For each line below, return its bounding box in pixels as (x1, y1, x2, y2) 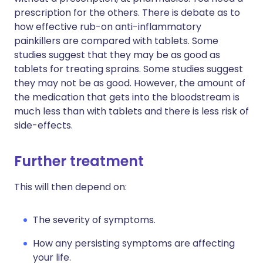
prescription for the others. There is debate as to (14, 6, 240, 19)
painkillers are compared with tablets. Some (14, 34, 218, 48)
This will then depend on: (14, 180, 127, 194)
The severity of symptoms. (33, 213, 156, 227)
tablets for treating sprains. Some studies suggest (14, 62, 243, 76)
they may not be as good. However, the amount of (14, 76, 245, 90)
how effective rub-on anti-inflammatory (14, 20, 201, 33)
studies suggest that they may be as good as (14, 48, 220, 62)
